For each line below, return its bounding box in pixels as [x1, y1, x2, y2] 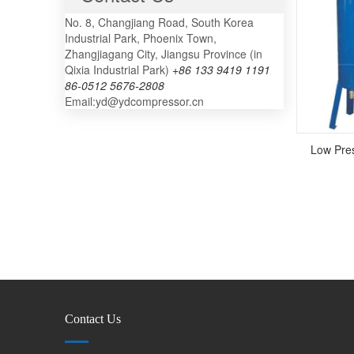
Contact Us [65, 312, 121, 326]
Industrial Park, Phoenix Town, [65, 30, 217, 47]
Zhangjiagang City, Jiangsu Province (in [65, 46, 262, 62]
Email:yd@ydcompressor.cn [65, 93, 204, 110]
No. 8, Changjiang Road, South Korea [65, 14, 254, 31]
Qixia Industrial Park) [65, 62, 172, 78]
